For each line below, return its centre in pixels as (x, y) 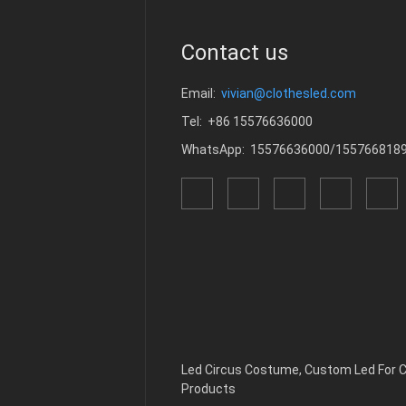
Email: (201, 93)
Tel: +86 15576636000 (247, 121)
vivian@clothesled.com (289, 93)
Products (208, 389)
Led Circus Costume (240, 370)
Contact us (235, 53)
